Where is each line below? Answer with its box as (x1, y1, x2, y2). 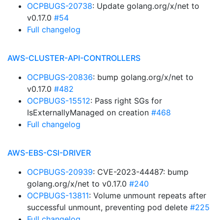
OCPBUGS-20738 (27, 1, 92, 11)
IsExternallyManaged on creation (27, 108, 151, 117)
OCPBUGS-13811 (27, 191, 89, 200)
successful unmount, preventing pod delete (27, 202, 190, 212)
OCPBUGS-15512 (27, 96, 90, 106)
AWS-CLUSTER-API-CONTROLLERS (7, 53, 140, 63)
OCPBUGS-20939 (27, 167, 93, 177)
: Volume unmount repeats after (89, 191, 206, 200)
